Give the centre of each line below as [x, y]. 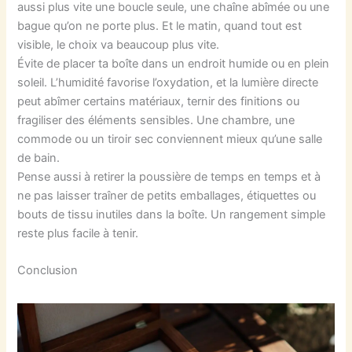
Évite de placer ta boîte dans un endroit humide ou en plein [174, 64]
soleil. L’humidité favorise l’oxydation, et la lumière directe [168, 83]
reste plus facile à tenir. [78, 234]
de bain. [39, 158]
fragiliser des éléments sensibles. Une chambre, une [156, 121]
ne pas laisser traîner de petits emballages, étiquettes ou [167, 196]
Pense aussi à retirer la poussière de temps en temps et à [169, 177]
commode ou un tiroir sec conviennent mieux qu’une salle [170, 139]
